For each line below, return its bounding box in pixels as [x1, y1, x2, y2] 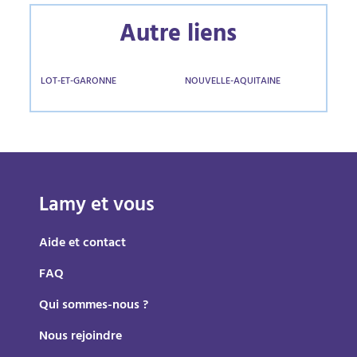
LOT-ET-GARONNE [41, 73, 117, 91]
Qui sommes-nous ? [39, 294, 149, 318]
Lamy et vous [39, 188, 155, 226]
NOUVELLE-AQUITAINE [184, 73, 280, 91]
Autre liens [120, 14, 237, 59]
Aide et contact [39, 232, 127, 256]
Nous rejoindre [39, 325, 123, 349]
